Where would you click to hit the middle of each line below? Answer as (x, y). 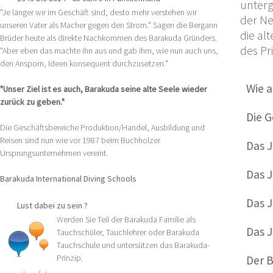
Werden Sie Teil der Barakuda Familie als (126, 219)
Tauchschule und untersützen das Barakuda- (133, 245)
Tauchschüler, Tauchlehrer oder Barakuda (128, 232)
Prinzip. (70, 258)
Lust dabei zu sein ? (52, 205)
